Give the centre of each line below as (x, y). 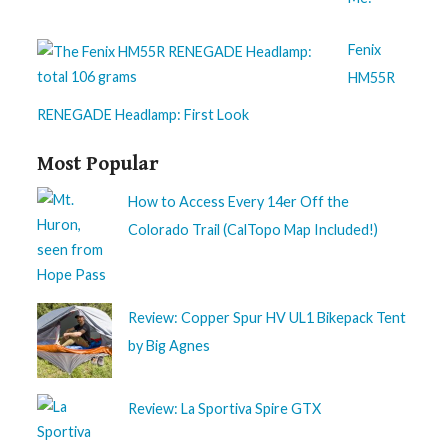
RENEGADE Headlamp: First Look (143, 115)
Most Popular (98, 165)
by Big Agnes (169, 346)
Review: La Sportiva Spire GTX (225, 409)
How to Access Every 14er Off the (239, 202)
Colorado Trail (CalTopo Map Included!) (253, 230)
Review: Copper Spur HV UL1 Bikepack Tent (267, 318)
